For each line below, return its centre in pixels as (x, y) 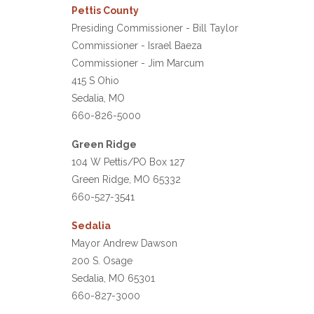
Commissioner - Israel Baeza (137, 45)
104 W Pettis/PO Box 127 (128, 162)
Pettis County (105, 10)
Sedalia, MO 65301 (113, 279)
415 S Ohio (95, 80)
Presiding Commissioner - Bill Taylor (155, 28)
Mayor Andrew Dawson (124, 244)
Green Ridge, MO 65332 (126, 179)
